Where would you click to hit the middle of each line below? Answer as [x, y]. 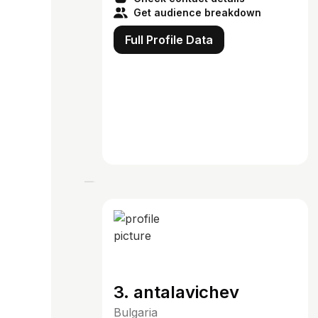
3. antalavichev [176, 292]
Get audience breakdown [197, 12]
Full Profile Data [169, 40]
